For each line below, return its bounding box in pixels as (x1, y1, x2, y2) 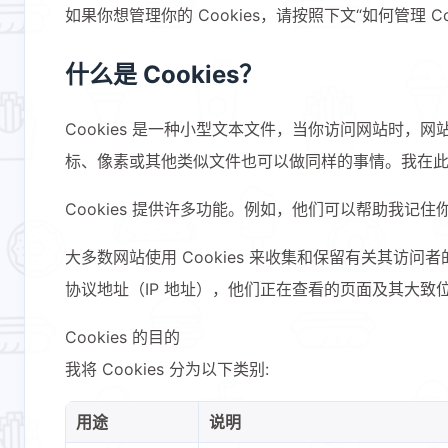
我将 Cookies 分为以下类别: (65, 359, 269, 380)
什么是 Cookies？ (65, 60, 263, 90)
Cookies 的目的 (65, 327, 180, 348)
